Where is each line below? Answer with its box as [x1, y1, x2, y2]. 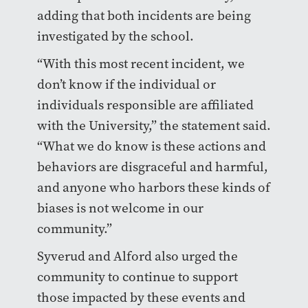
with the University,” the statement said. [36, 117, 271, 134]
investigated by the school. [36, 27, 197, 45]
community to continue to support [36, 268, 238, 285]
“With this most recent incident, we [36, 55, 245, 72]
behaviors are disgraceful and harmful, [36, 158, 268, 175]
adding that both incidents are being [36, 7, 251, 24]
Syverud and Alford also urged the [36, 247, 238, 265]
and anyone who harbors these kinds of [36, 179, 270, 196]
